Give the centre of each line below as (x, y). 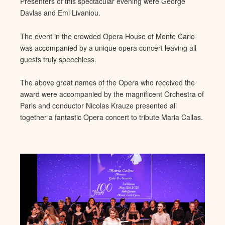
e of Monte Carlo (168, 36)
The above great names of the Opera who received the (107, 82)
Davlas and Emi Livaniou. (60, 13)
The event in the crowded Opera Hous (81, 36)
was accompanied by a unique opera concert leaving (105, 47)
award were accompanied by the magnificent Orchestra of (112, 94)
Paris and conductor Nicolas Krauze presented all (98, 105)
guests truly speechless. (58, 59)
